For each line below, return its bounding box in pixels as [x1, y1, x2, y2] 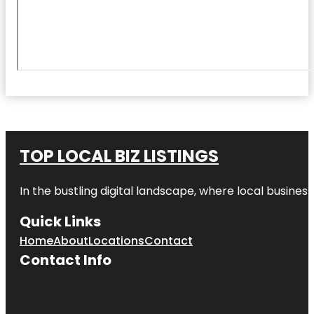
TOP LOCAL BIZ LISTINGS [20, 144, 219, 168]
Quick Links [20, 211, 101, 231]
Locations [88, 232, 144, 249]
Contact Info [20, 250, 111, 270]
